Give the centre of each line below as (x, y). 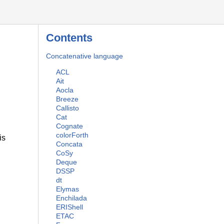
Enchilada (71, 198)
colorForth (72, 135)
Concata (69, 144)
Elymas (67, 189)
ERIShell (69, 207)
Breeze (67, 99)
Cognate (69, 126)
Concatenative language (84, 56)
